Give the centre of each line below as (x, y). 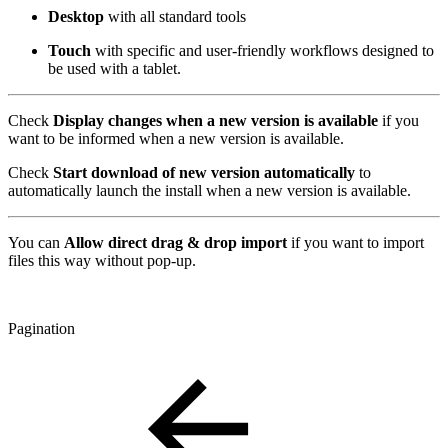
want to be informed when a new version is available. (176, 138)
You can (36, 242)
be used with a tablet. (114, 68)
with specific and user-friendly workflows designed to (262, 50)
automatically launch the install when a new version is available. (209, 190)
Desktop (76, 16)
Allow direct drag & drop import (175, 242)
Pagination (41, 328)
